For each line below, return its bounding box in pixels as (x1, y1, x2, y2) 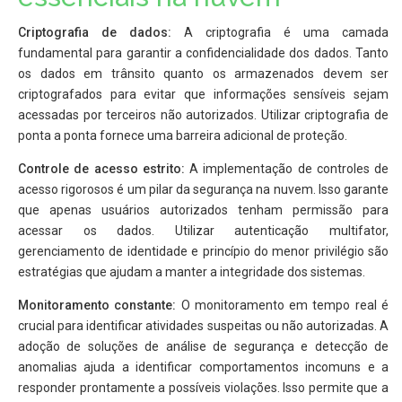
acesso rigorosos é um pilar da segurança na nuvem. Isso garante (18, 182, 389, 197)
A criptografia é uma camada (171, 25, 389, 40)
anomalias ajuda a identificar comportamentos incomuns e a (18, 360, 389, 375)
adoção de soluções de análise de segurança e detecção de (18, 339, 389, 354)
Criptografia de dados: (18, 25, 171, 40)
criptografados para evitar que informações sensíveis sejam (18, 87, 389, 102)
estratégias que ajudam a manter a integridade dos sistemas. (18, 265, 365, 280)
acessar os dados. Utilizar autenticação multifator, (18, 223, 389, 239)
